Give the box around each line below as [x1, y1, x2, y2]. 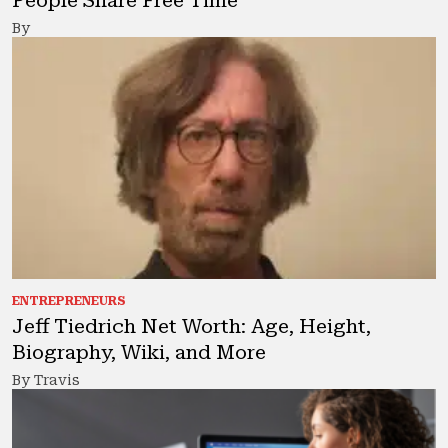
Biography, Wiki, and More [12, 340, 266, 365]
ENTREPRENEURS [12, 294, 126, 309]
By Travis [12, 372, 80, 389]
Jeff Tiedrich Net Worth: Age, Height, [12, 314, 371, 339]
